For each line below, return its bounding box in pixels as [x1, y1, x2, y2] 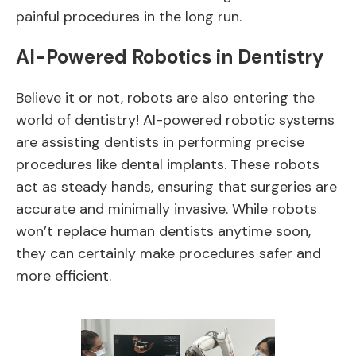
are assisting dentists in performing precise [16, 133, 304, 152]
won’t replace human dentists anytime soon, [16, 222, 311, 241]
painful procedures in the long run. [16, 7, 242, 26]
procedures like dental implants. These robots [16, 155, 319, 174]
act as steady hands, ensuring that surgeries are [16, 177, 337, 196]
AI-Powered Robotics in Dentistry [16, 44, 324, 69]
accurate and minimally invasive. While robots [16, 199, 317, 219]
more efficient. [16, 266, 111, 285]
